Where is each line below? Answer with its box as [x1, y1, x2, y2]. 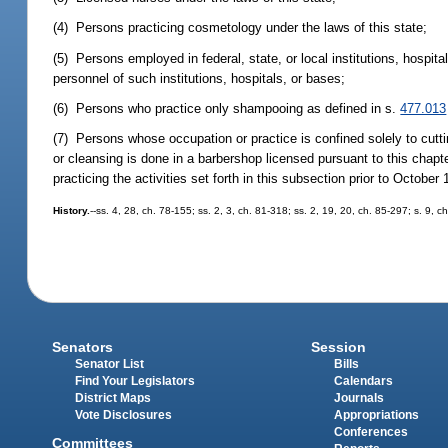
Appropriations [333, 409, 419, 422]
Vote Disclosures [75, 409, 173, 422]
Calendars [333, 375, 393, 388]
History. [53, 205, 91, 217]
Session [310, 339, 366, 356]
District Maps [75, 392, 152, 405]
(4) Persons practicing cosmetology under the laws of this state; [53, 20, 428, 36]
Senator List [75, 358, 145, 371]
